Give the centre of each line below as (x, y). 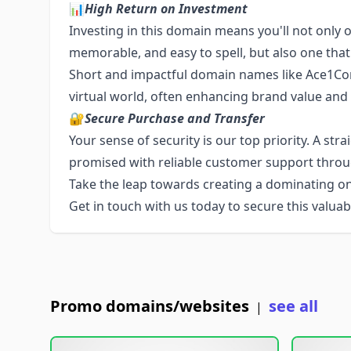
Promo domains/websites (150, 306)
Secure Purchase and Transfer (175, 118)
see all (293, 306)
